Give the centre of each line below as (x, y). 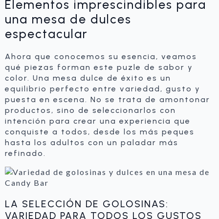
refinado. (25, 153)
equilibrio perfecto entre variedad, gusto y (103, 89)
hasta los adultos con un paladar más (92, 142)
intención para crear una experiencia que (98, 121)
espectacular (46, 34)
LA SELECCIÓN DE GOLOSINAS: (87, 204)
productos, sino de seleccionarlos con (90, 110)
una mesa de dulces (68, 19)
